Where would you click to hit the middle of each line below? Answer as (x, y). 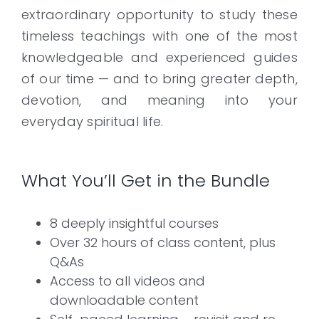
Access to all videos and (127, 281)
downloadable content (124, 300)
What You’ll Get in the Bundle (146, 180)
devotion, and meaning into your (159, 100)
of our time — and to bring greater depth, (159, 78)
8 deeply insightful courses (134, 223)
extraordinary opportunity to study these (159, 14)
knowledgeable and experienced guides (159, 57)
